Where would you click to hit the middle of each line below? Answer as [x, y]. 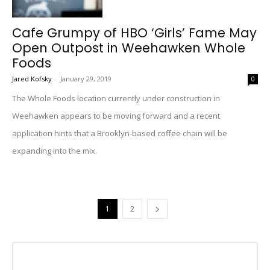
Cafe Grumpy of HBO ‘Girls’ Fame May [134, 33]
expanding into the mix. [55, 151]
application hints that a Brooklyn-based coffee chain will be [120, 133]
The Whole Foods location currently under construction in [116, 98]
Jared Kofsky [32, 79]
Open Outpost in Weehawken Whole [129, 48]
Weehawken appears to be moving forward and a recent [116, 116]
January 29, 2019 [86, 79]
